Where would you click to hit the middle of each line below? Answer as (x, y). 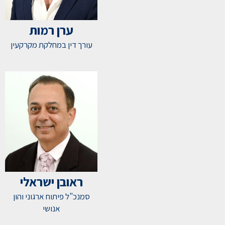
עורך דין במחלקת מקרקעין (51, 45)
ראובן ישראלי (51, 182)
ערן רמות (51, 30)
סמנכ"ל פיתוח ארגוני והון (51, 196)
